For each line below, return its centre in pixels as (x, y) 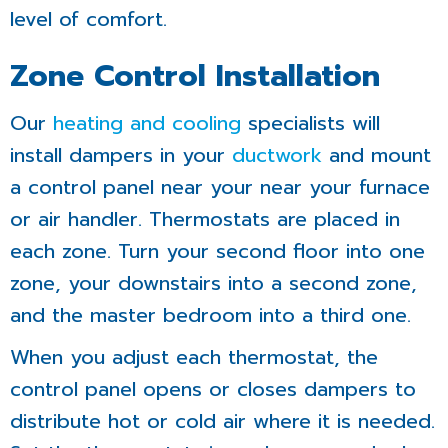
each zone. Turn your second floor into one (217, 251)
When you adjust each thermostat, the (194, 357)
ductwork (277, 155)
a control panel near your (135, 187)
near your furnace (345, 187)
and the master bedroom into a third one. (210, 315)
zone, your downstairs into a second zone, (213, 283)
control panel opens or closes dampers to (213, 389)
